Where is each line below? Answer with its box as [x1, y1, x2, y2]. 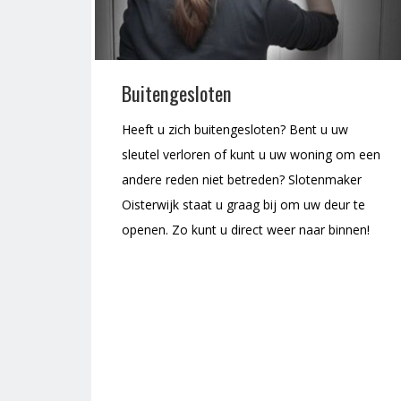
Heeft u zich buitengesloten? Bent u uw [122, 121, 348, 139]
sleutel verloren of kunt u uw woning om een [122, 146, 380, 164]
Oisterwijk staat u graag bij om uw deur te [122, 196, 365, 214]
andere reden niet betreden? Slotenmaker [122, 171, 362, 189]
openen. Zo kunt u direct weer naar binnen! [122, 221, 370, 239]
